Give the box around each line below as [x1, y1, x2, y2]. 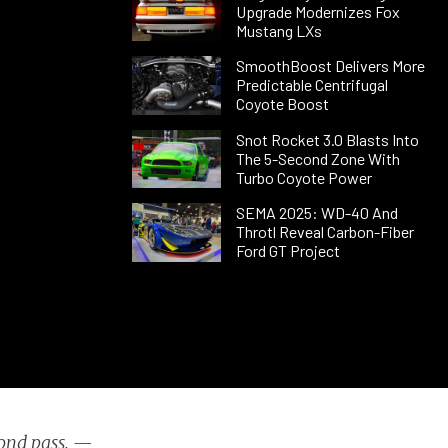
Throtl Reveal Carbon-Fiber [235, 222, 414, 242]
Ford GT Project [235, 241, 340, 261]
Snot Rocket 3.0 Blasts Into [235, 129, 419, 149]
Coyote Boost [235, 94, 329, 114]
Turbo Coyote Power [235, 167, 372, 187]
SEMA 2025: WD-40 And [235, 203, 398, 223]
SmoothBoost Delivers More [235, 56, 425, 76]
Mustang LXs [235, 20, 325, 40]
